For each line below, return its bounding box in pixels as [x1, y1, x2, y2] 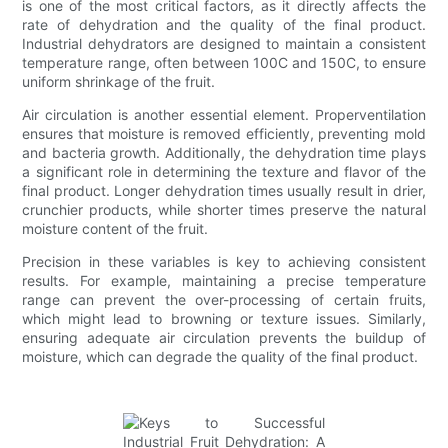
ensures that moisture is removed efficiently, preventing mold [22, 124, 426, 142]
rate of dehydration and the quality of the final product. [22, 15, 426, 33]
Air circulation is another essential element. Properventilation [22, 105, 426, 123]
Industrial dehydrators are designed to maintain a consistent [22, 34, 426, 52]
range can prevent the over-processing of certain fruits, [22, 290, 426, 308]
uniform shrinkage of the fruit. [22, 72, 216, 90]
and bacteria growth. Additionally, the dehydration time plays [22, 143, 426, 161]
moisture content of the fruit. [22, 219, 209, 237]
